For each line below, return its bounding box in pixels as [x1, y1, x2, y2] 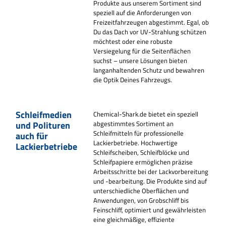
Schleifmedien [16, 108, 72, 122]
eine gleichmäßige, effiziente [93, 214, 175, 225]
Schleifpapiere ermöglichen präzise [93, 157, 193, 167]
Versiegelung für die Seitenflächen [93, 45, 191, 56]
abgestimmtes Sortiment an [93, 119, 174, 129]
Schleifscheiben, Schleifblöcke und [93, 147, 190, 158]
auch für [16, 129, 48, 143]
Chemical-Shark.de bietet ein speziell [93, 109, 199, 120]
